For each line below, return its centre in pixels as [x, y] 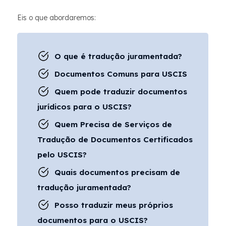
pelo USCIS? [62, 155]
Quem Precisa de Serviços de [113, 124]
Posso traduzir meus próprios [114, 205]
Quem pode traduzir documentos [121, 92]
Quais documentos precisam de [117, 172]
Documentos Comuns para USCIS [121, 74]
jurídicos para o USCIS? [84, 107]
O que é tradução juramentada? [118, 56]
